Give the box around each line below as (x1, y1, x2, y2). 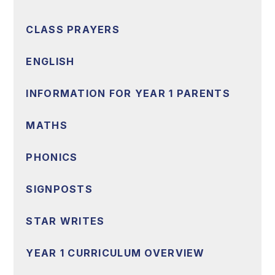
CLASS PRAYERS (26, 23, 120, 36)
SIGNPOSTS (26, 183, 93, 196)
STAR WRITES (26, 215, 105, 228)
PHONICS (26, 151, 78, 164)
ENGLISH (26, 55, 75, 68)
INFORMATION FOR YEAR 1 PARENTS (26, 87, 230, 100)
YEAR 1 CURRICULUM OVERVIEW (26, 247, 205, 260)
